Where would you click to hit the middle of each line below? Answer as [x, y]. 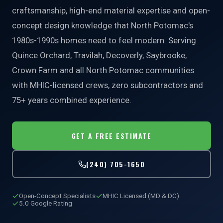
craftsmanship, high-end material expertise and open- [111, 10]
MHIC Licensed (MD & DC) [141, 196]
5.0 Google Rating [46, 203]
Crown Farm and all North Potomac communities [103, 70]
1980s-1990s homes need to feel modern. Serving [104, 40]
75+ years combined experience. [72, 100]
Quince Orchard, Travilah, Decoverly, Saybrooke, [99, 55]
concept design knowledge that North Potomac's [103, 25]
